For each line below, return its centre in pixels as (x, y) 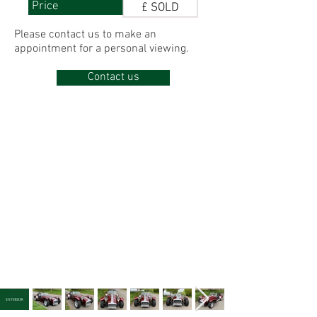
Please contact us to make (79, 35)
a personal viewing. (142, 49)
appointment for (55, 49)
